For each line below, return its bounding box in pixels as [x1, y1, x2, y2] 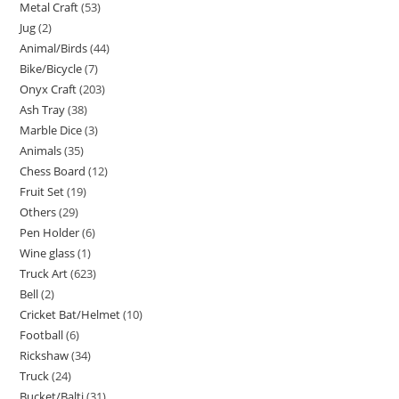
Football [20, 326, 64, 343]
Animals [20, 142, 62, 159]
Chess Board [20, 162, 86, 179]
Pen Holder [20, 224, 80, 240]
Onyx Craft [20, 80, 77, 97]
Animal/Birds [20, 39, 88, 56]
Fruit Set [20, 183, 65, 199]
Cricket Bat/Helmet [20, 305, 121, 322]
